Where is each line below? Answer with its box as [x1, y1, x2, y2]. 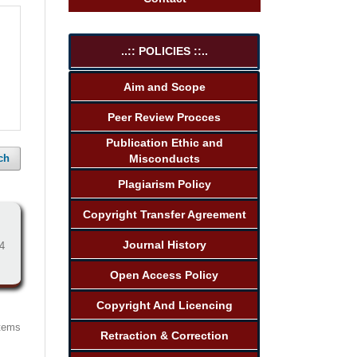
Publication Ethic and [105, 135, 223, 149]
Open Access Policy [110, 268, 218, 281]
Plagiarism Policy [117, 177, 211, 190]
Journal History [122, 237, 206, 251]
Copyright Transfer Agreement [82, 207, 246, 221]
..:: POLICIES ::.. [120, 44, 208, 57]
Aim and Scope [123, 80, 206, 93]
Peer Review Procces [108, 110, 221, 124]
